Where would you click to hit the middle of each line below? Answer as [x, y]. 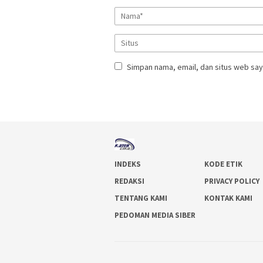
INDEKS [128, 164]
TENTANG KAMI [141, 198]
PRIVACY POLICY [232, 181]
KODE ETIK [224, 164]
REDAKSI [129, 181]
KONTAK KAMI [229, 198]
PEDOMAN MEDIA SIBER [155, 215]
